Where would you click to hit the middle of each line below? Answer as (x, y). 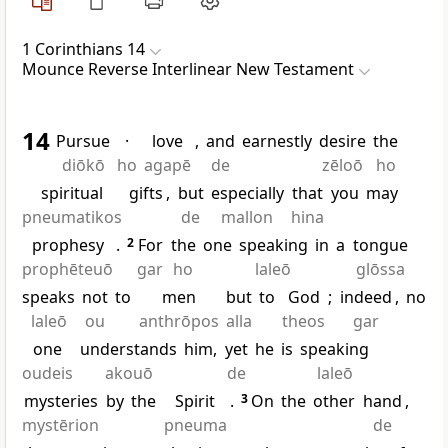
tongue (380, 245)
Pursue (83, 141)
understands (129, 349)
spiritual (72, 193)
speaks (48, 297)
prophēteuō (67, 269)
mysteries (60, 401)
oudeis (47, 373)
